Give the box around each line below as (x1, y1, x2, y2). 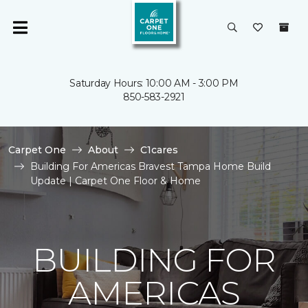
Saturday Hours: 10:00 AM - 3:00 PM (69, 77, 239, 89)
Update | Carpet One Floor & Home (30, 175, 201, 187)
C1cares (140, 144, 178, 156)
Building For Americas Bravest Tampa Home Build (30, 160, 271, 173)
